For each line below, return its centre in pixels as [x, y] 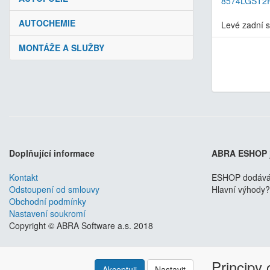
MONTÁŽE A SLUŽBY [61, 48]
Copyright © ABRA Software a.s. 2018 [81, 226]
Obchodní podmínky [48, 202]
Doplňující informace [52, 153]
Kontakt [24, 177]
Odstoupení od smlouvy [54, 190]
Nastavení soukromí [47, 214]
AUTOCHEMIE [47, 23]
